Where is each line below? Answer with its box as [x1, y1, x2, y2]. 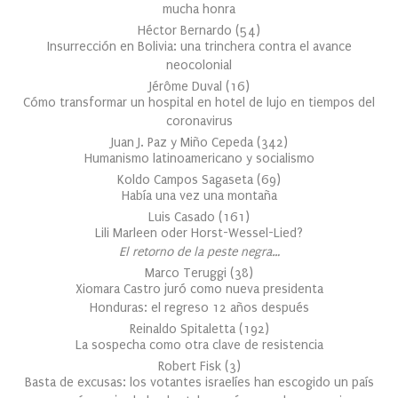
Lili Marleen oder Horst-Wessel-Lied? [95, 226, 303, 241]
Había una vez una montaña [121, 188, 277, 203]
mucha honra [163, 2, 235, 17]
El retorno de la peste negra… [118, 244, 280, 259]
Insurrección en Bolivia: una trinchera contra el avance [46, 39, 352, 54]
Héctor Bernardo [138, 23, 235, 38]
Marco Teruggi [145, 266, 230, 281]
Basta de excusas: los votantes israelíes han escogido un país [24, 375, 374, 390]
